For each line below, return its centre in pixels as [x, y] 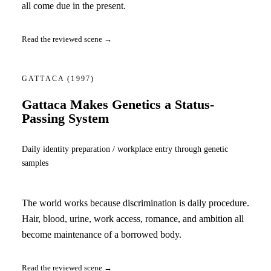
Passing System [65, 119]
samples [35, 162]
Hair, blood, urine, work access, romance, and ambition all [133, 219]
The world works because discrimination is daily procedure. [135, 203]
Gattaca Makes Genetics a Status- [118, 105]
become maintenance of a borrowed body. [102, 235]
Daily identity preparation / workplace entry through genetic [125, 149]
